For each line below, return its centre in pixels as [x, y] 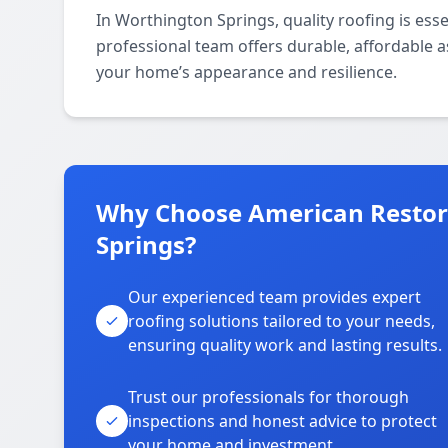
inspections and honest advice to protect [282, 421]
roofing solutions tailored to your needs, [281, 321]
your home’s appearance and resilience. [246, 72]
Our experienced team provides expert [274, 297]
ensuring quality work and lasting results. [285, 345]
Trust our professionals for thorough [268, 397]
